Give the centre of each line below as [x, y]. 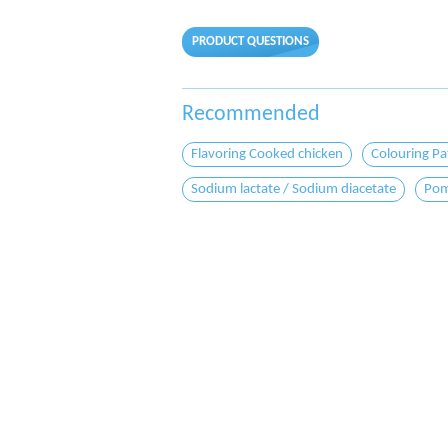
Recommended [257, 114]
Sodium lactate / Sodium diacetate [293, 189]
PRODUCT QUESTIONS [250, 41]
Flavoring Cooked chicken [267, 154]
